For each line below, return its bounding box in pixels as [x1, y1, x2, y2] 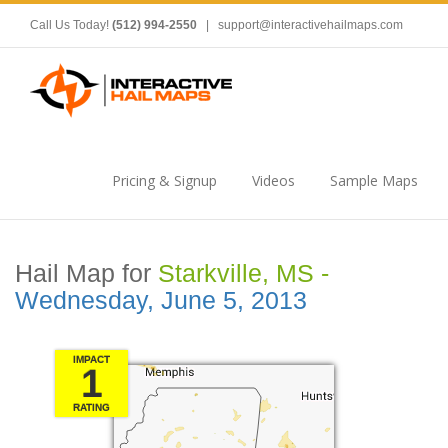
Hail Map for [15, 260, 158, 287]
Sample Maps [330, 171, 418, 190]
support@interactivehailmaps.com [218, 18, 403, 32]
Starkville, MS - [158, 260, 329, 287]
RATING [73, 402, 110, 413]
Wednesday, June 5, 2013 [15, 287, 307, 314]
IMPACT [73, 354, 110, 365]
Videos [252, 171, 295, 190]
